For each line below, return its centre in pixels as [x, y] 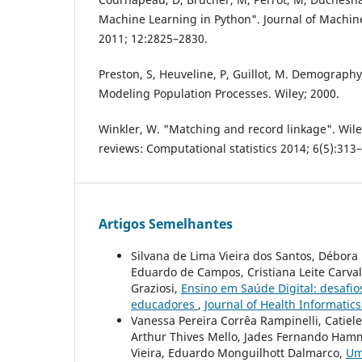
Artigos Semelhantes [166, 224]
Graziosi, [156, 288]
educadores [164, 305]
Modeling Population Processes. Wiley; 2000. [219, 94]
